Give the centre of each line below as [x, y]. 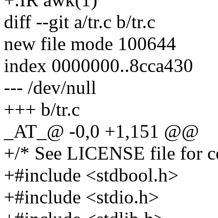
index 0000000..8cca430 [99, 65]
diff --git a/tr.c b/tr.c [80, 21]
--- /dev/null [50, 87]
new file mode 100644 [90, 43]
